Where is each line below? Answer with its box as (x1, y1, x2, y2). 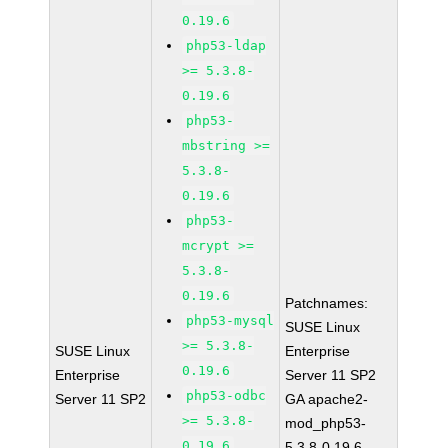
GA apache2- (285, 391, 369, 407)
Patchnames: (285, 295, 369, 311)
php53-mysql (186, 313, 275, 328)
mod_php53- (285, 415, 367, 431)
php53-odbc (186, 388, 267, 403)
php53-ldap (186, 38, 267, 53)
